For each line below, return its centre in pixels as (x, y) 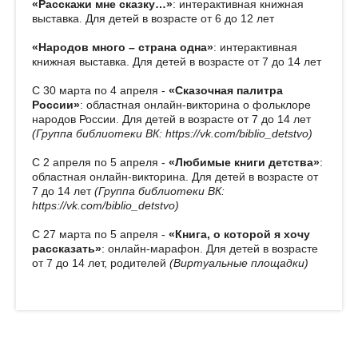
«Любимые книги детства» (244, 162)
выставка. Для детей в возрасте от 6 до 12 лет (153, 18)
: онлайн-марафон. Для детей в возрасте (210, 248)
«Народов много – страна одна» (123, 47)
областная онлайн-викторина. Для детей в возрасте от (175, 176)
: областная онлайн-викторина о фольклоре (195, 104)
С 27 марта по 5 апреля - (100, 234)
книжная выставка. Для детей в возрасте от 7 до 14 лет (177, 61)
